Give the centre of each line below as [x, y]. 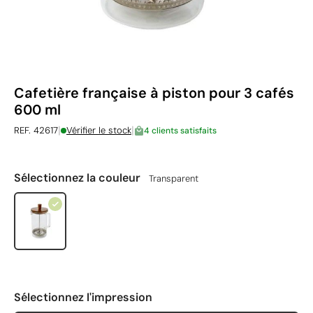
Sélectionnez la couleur [79, 178]
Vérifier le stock [99, 130]
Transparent [174, 179]
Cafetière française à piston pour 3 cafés [154, 93]
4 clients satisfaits [180, 130]
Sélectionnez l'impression [83, 297]
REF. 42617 [36, 130]
